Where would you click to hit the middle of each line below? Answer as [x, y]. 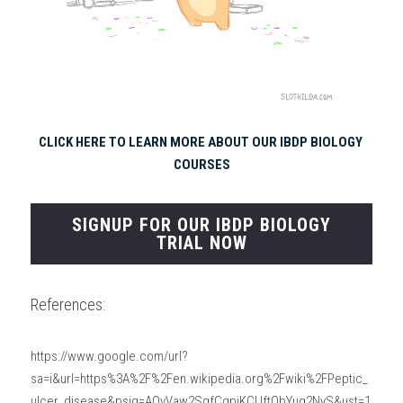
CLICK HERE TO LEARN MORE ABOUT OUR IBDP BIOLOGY [200, 142]
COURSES [201, 164]
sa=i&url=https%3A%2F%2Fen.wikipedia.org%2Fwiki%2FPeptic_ [199, 378]
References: [68, 304]
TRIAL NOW [201, 242]
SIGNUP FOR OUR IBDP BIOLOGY [201, 224]
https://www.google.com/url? [109, 356]
